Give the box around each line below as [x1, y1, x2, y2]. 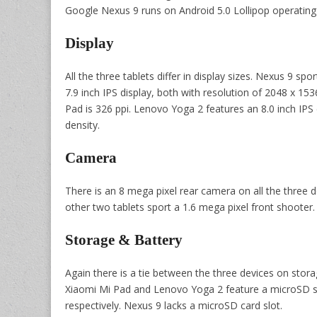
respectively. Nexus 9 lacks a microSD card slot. [65, 299, 282, 313]
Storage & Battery [65, 231, 183, 248]
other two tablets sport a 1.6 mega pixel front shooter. [65, 200, 315, 214]
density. [65, 118, 100, 132]
